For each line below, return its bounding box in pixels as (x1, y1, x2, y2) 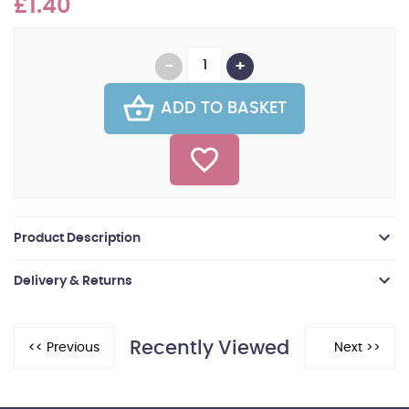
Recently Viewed (130, 338, 289, 358)
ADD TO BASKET (161, 100, 287, 118)
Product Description (14, 232, 141, 246)
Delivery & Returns (14, 275, 132, 288)
